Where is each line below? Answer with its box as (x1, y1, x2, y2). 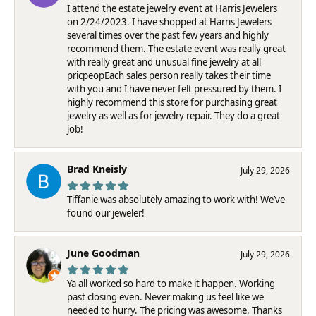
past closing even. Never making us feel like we (67, 290, 264, 303)
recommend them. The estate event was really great (67, 42, 286, 55)
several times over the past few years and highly (67, 28, 269, 42)
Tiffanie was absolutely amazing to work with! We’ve (67, 193, 285, 206)
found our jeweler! (67, 206, 145, 219)
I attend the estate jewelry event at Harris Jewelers (67, 1, 277, 15)
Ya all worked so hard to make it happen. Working (67, 276, 275, 290)
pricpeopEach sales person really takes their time (67, 68, 271, 82)
